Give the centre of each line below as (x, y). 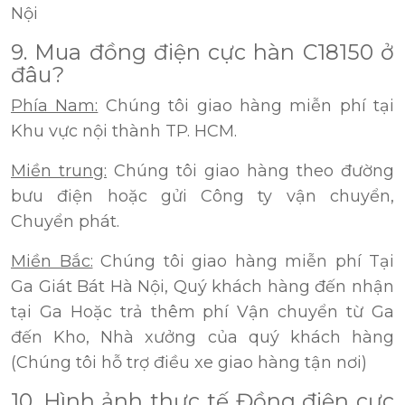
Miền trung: (59, 171)
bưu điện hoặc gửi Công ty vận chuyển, (202, 197)
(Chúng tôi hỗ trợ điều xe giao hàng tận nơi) (189, 363)
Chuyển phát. (65, 222)
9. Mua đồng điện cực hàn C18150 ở (202, 52)
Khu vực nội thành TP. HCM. (124, 132)
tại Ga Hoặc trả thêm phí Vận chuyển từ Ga (202, 312)
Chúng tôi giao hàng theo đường (250, 171)
